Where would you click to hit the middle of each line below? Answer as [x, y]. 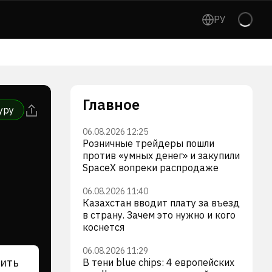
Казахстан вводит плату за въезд [161, 203]
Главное [111, 104]
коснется [104, 227]
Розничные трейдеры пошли [148, 143]
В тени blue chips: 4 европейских [158, 262]
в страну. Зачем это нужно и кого [159, 215]
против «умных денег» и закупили [161, 155]
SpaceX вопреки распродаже [151, 168]
